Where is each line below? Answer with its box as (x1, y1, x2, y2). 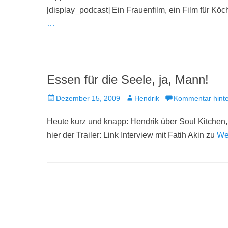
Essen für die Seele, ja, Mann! (47, 72, 209, 87)
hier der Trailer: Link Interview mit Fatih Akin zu (47, 130, 217, 139)
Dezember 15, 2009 (56, 94, 120, 102)
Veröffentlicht (46, 93, 88, 102)
